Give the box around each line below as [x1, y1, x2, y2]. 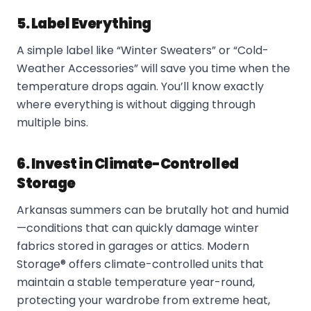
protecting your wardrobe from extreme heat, [17, 292, 270, 308]
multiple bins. [17, 115, 88, 131]
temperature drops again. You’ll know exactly [17, 78, 264, 94]
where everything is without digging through [17, 96, 255, 112]
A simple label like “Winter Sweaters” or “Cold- [17, 42, 269, 58]
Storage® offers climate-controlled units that [17, 256, 264, 272]
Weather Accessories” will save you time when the [17, 60, 290, 76]
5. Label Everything [17, 14, 151, 33]
